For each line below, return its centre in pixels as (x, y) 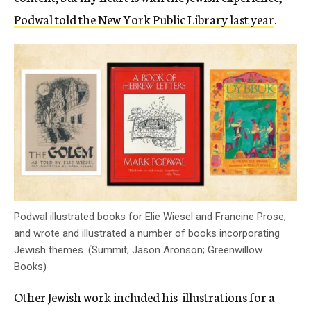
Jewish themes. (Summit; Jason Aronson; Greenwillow (138, 250)
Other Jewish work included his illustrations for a (144, 297)
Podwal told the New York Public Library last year (144, 19)
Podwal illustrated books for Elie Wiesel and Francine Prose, (150, 217)
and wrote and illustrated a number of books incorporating (147, 234)
